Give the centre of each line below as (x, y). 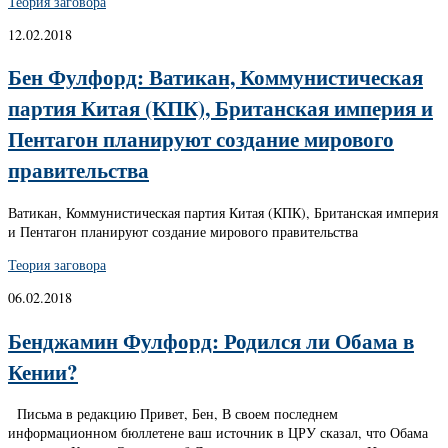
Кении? (43, 371)
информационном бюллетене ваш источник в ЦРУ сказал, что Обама (218, 433)
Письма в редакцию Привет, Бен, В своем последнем (173, 414)
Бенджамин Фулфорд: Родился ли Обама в (211, 340)
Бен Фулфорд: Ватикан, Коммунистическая (215, 77)
